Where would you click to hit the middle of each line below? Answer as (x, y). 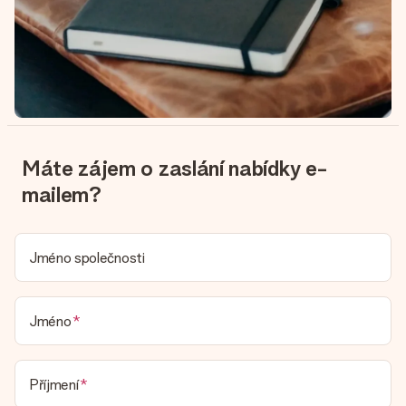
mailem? (62, 194)
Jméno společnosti (87, 257)
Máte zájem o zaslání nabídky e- (175, 168)
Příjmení (54, 384)
